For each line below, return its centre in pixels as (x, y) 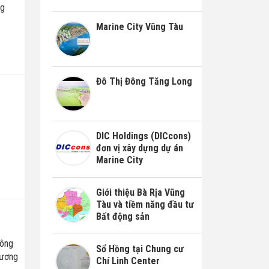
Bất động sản (122, 216)
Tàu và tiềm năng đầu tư (145, 204)
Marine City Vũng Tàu (139, 27)
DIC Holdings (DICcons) (143, 136)
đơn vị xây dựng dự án (139, 148)
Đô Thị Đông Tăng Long (144, 81)
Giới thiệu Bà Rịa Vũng (140, 192)
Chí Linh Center (128, 261)
